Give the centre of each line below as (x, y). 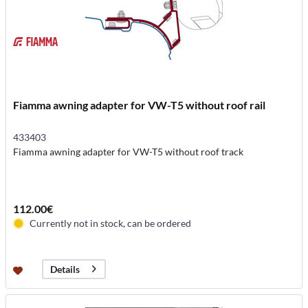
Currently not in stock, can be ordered (111, 223)
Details (65, 269)
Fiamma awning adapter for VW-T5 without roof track (129, 151)
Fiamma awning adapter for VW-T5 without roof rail (140, 104)
